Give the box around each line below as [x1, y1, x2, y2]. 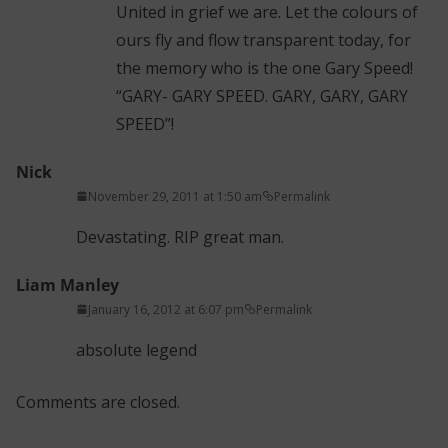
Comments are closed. [16, 390, 180, 413]
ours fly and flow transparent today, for [116, 28, 411, 51]
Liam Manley [16, 273, 119, 296]
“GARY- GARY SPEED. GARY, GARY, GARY [116, 84, 408, 107]
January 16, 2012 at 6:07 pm [88, 300, 244, 318]
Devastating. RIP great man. [76, 225, 284, 248]
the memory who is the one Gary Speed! [116, 56, 413, 79]
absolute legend [76, 338, 197, 361]
